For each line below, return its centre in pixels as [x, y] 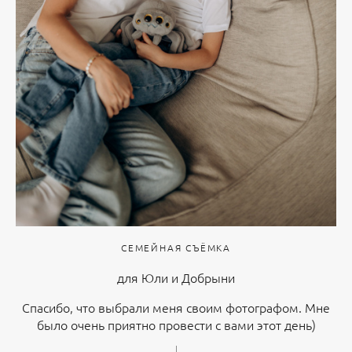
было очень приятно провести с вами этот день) [176, 324]
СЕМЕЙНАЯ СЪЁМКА [176, 247]
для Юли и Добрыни [176, 277]
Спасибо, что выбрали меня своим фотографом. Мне [176, 307]
